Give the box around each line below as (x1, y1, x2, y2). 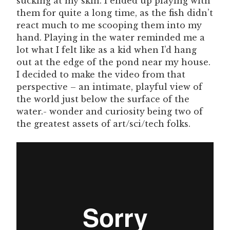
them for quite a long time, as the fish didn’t (16, 7, 213, 18)
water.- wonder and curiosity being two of (16, 106, 203, 117)
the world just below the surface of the (16, 93, 189, 104)
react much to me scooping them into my (16, 20, 202, 30)
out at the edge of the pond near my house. (16, 56, 210, 67)
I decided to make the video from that (16, 69, 185, 80)
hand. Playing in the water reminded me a (16, 32, 205, 43)
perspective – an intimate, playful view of (16, 81, 202, 92)
